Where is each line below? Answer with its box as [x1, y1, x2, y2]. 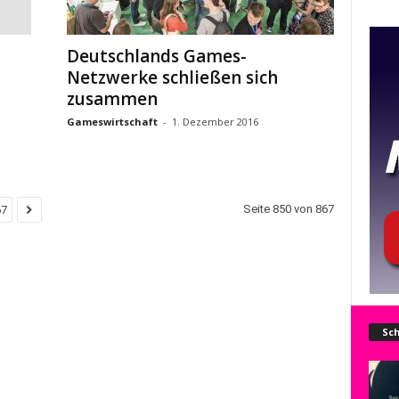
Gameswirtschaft [66, 115, 158, 128]
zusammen [66, 87, 158, 110]
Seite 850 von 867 [242, 202, 334, 216]
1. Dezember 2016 [171, 115, 258, 128]
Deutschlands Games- [66, 45, 247, 68]
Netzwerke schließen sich [66, 66, 278, 89]
